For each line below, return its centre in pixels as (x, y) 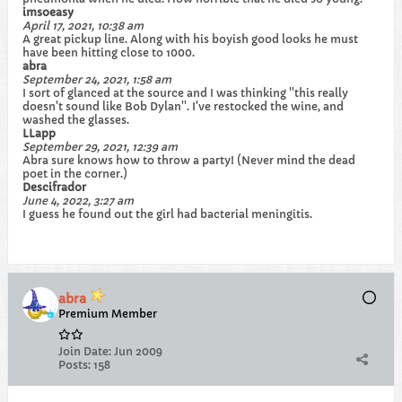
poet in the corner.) (75, 174)
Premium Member (108, 314)
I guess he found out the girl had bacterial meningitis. (167, 214)
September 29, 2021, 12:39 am (100, 147)
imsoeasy (48, 12)
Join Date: (85, 351)
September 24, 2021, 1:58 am (97, 79)
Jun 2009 (138, 351)
